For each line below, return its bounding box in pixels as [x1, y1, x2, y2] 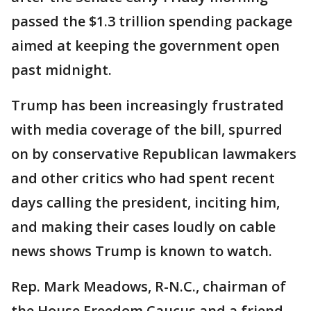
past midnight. [11, 60, 112, 79]
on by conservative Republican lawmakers [11, 144, 296, 163]
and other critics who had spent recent [11, 169, 275, 187]
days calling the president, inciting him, [11, 193, 280, 212]
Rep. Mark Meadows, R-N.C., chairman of [11, 277, 286, 296]
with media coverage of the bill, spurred [11, 120, 283, 139]
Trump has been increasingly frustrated [11, 96, 284, 115]
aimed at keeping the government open [11, 36, 280, 55]
